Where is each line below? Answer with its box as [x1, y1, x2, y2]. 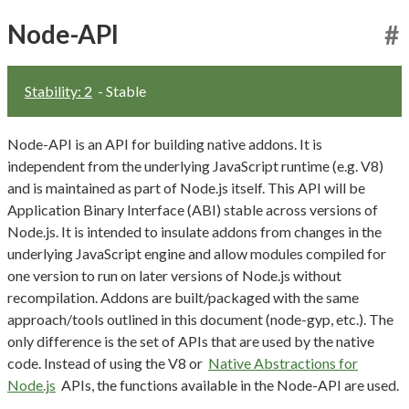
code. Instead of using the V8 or [7, 353, 205, 372]
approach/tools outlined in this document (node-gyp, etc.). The [7, 309, 393, 328]
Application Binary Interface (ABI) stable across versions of [7, 200, 378, 218]
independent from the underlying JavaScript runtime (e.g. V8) [7, 156, 383, 174]
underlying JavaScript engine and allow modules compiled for [7, 244, 386, 262]
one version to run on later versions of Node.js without [7, 266, 341, 284]
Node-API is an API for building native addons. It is [7, 134, 322, 152]
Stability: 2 [25, 81, 92, 100]
